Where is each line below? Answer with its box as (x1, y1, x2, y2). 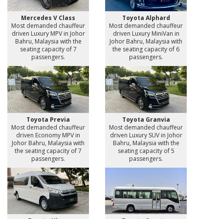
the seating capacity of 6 (112, 45, 179, 54)
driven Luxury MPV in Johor (11, 29, 85, 38)
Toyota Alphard (122, 14, 170, 22)
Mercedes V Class (21, 14, 75, 22)
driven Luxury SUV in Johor (109, 131, 182, 139)
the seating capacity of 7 (15, 146, 82, 155)
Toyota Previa (26, 115, 70, 124)
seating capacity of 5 (117, 146, 175, 155)
